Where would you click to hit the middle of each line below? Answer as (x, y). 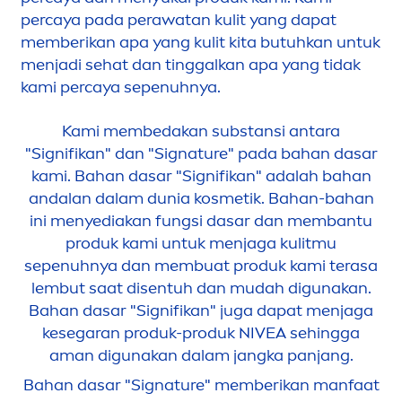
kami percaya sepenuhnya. (121, 87)
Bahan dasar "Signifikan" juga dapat (167, 311)
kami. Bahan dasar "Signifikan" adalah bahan (201, 176)
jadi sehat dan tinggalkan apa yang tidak (208, 65)
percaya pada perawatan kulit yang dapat (179, 20)
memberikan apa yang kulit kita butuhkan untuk (201, 43)
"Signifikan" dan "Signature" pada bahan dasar (201, 154)
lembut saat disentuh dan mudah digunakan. (201, 288)
